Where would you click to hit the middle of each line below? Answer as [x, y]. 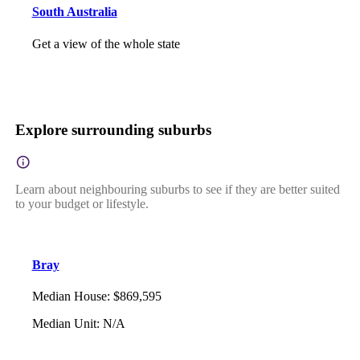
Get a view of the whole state [106, 43]
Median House [69, 297]
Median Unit [64, 324]
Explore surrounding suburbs [113, 129]
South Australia [74, 12]
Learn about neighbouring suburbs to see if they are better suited [177, 189]
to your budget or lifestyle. [82, 203]
